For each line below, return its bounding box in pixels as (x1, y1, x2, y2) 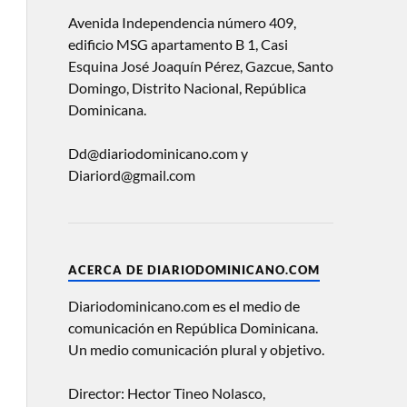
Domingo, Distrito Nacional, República (67, 79, 306, 96)
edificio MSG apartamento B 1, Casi (67, 35, 288, 53)
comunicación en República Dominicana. (67, 319, 318, 336)
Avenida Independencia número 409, (67, 14, 296, 31)
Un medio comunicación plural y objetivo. (67, 341, 324, 358)
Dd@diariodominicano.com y (67, 144, 248, 162)
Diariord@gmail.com (67, 166, 195, 184)
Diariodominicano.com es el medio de (67, 297, 300, 314)
